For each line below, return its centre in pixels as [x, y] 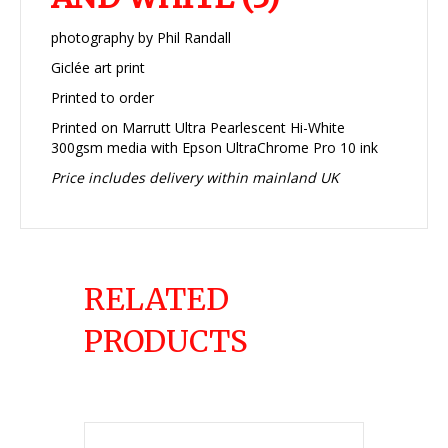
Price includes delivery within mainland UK [195, 178]
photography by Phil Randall [141, 38]
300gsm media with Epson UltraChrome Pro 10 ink [214, 148]
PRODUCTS [166, 341]
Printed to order [102, 98]
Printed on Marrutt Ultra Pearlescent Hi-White [198, 128]
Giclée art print [98, 68]
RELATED [156, 299]
